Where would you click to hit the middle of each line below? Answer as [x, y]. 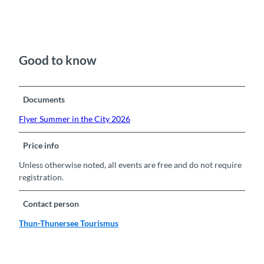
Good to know [58, 60]
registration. [41, 177]
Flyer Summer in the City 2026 [75, 119]
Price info [41, 146]
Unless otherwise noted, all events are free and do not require [130, 165]
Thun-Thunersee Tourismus [69, 223]
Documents [44, 100]
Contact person [51, 204]
